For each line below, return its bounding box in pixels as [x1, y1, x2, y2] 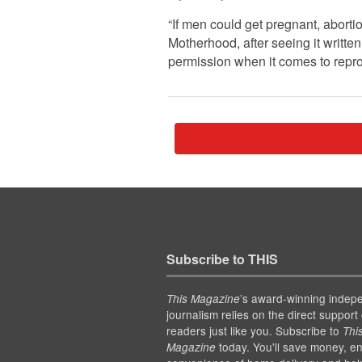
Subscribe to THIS [166, 250, 278, 269]
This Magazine [166, 291, 240, 307]
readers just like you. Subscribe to [166, 322, 343, 339]
